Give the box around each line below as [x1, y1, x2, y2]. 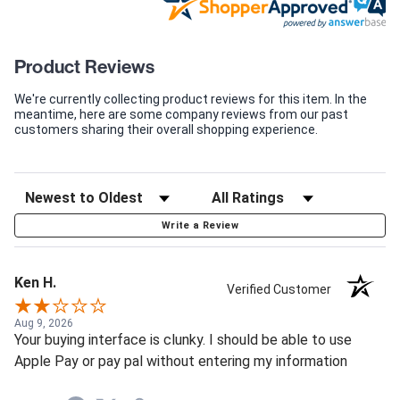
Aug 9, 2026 [14, 317, 73, 330]
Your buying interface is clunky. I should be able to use [14, 331, 352, 349]
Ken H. [14, 274, 56, 292]
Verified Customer [227, 282, 340, 297]
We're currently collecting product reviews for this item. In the [14, 92, 367, 107]
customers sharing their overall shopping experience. [14, 122, 318, 137]
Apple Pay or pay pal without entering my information [14, 353, 347, 371]
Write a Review [162, 220, 238, 232]
